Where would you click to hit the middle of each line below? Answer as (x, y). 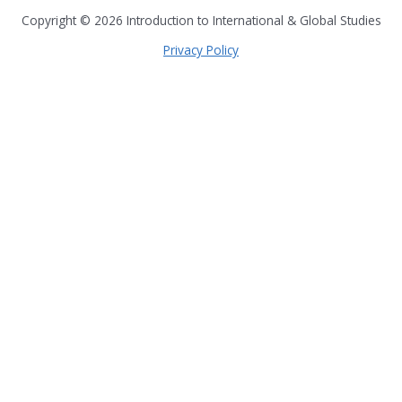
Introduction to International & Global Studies (253, 21)
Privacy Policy (201, 50)
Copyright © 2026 (74, 21)
